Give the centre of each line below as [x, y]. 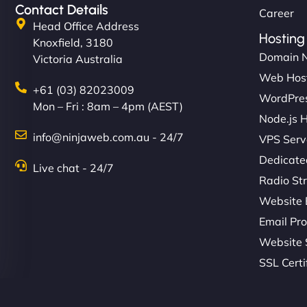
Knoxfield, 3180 [73, 42]
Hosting [282, 38]
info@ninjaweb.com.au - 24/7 [109, 137]
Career [277, 13]
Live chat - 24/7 [74, 168]
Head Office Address [86, 26]
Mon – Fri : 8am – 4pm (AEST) [108, 106]
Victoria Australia [78, 59]
